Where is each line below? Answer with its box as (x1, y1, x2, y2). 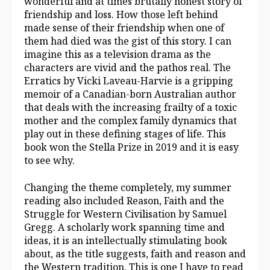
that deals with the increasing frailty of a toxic (24, 101, 237, 115)
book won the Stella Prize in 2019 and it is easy (24, 140, 239, 154)
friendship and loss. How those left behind (24, 8, 218, 22)
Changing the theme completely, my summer (24, 180, 231, 194)
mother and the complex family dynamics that (24, 114, 237, 128)
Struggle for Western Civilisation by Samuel (24, 207, 227, 221)
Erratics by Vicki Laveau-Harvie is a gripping (24, 74, 233, 88)
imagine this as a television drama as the (24, 48, 211, 61)
